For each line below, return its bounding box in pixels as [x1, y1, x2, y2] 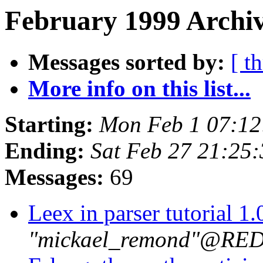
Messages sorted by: [28, 49, 225, 75]
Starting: [5, 112, 93, 137]
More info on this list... [28, 76, 251, 102]
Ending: [5, 138, 85, 164]
